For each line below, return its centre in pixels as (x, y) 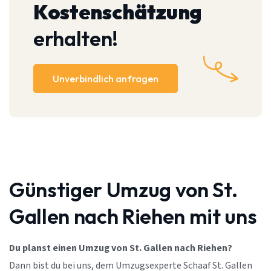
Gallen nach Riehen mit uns (133, 217)
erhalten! (76, 39)
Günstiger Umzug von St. (123, 190)
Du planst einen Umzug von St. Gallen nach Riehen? (121, 249)
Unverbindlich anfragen (106, 79)
